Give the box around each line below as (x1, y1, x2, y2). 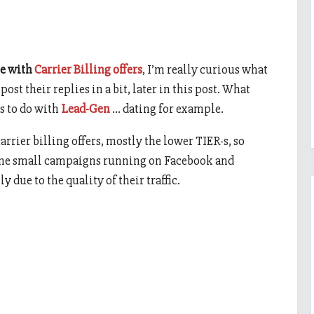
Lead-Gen (61, 101, 110, 117)
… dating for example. (110, 101, 224, 117)
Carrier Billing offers (34, 62, 142, 78)
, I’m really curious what (142, 62, 268, 78)
